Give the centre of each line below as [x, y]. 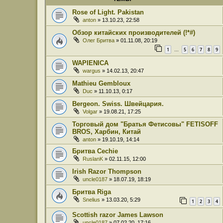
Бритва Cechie [95, 151]
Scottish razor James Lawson [118, 215]
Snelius [91, 199]
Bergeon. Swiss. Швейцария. [118, 104]
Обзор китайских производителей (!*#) [134, 32]
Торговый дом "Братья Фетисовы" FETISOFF [145, 124]
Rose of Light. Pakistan [108, 12]
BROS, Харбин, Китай [107, 131]
